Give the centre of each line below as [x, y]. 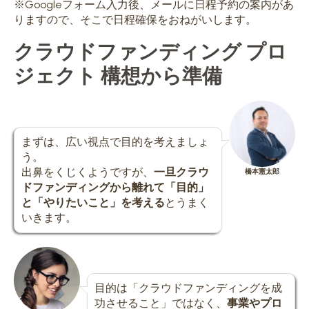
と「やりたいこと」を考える [93, 202]
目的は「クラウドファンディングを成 [188, 288]
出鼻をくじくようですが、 [88, 172]
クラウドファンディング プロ [150, 50]
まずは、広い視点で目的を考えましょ [115, 141]
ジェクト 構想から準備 [118, 74]
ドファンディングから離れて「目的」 [115, 187]
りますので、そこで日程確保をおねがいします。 [135, 19]
